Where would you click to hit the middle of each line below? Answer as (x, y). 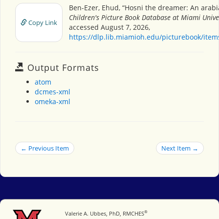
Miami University (65, 213)
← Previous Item (45, 148)
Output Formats (62, 67)
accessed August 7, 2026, (109, 27)
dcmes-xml (53, 91)
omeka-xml (53, 101)
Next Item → (180, 148)
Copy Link (42, 22)
